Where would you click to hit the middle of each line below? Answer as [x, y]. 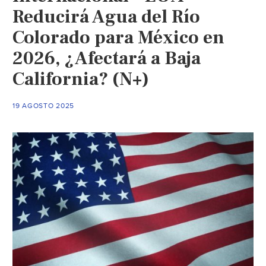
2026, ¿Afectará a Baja [107, 58]
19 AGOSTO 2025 [44, 105]
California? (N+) [81, 79]
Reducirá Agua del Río [107, 16]
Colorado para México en [119, 37]
